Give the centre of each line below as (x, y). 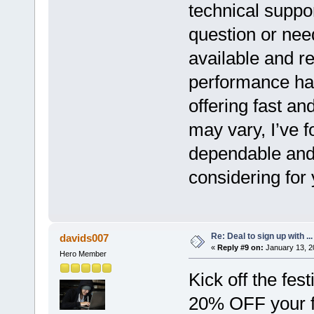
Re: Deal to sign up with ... (261, 236)
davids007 (84, 238)
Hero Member (83, 253)
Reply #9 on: (240, 247)
